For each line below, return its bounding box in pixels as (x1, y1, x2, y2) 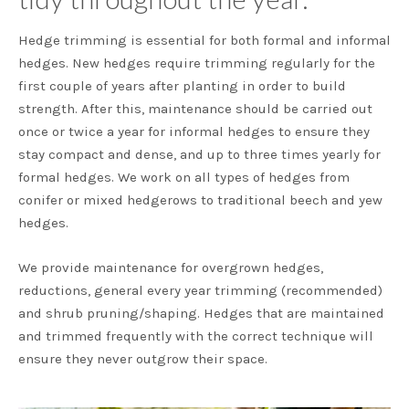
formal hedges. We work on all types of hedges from (18, 169, 350, 185)
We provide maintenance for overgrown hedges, (18, 259, 323, 276)
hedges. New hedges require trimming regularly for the (18, 55, 375, 71)
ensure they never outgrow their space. (18, 351, 267, 367)
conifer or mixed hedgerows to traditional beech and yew (18, 192, 383, 208)
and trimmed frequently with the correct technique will (18, 328, 373, 344)
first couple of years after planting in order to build (18, 78, 346, 94)
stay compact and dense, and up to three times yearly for (18, 146, 381, 163)
